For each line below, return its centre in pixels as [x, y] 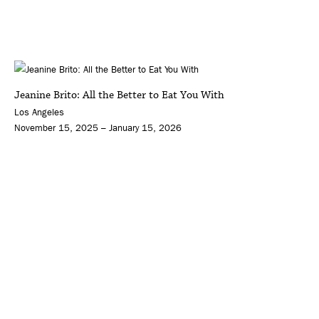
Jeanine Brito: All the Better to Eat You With [119, 95]
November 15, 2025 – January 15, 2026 [98, 128]
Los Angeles [39, 113]
